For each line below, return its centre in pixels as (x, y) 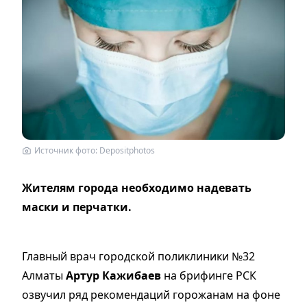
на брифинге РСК (209, 275)
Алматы (44, 275)
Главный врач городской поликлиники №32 (138, 256)
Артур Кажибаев (113, 275)
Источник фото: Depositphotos (95, 150)
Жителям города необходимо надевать (137, 187)
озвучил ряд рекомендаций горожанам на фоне (151, 294)
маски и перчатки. (77, 207)
